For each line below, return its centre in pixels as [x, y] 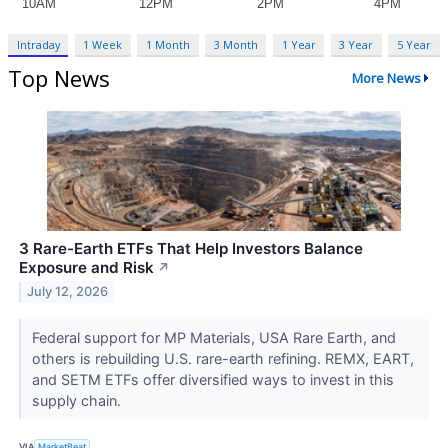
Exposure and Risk [86, 267]
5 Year [413, 44]
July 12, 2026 [68, 292]
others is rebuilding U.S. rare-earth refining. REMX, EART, [222, 358]
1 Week [103, 44]
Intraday [38, 44]
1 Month [168, 44]
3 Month [235, 44]
